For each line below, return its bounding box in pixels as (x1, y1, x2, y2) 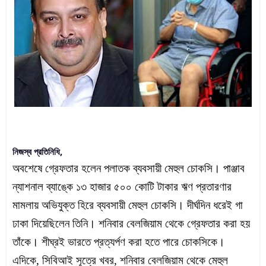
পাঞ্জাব (223, 162, 245, 175)
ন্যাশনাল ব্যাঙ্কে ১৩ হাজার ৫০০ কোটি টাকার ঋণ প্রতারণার (12, 180, 232, 193)
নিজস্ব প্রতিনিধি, (12, 145, 62, 157)
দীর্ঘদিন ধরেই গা (187, 199, 243, 211)
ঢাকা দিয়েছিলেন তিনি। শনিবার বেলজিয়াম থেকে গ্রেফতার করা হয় (12, 217, 250, 230)
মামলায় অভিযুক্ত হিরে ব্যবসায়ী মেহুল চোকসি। (12, 199, 184, 211)
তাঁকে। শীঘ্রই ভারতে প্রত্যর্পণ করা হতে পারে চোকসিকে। (12, 236, 225, 248)
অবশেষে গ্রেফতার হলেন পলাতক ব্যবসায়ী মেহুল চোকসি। (12, 162, 220, 175)
